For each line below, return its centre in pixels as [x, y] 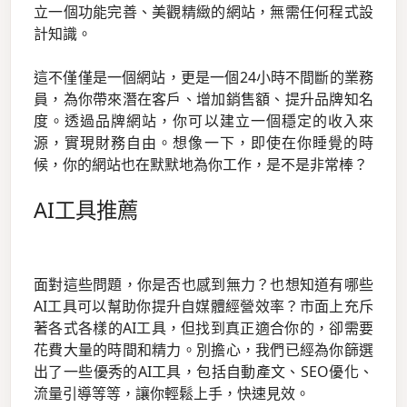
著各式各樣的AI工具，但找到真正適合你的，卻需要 [203, 328]
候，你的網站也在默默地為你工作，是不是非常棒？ [201, 165]
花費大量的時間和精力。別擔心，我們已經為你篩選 [203, 350]
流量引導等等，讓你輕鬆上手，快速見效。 [172, 394]
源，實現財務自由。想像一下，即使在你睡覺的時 [203, 143]
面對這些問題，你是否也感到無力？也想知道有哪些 [203, 285]
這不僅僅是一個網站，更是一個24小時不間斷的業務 [203, 78]
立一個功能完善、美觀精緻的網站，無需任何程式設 [203, 12]
